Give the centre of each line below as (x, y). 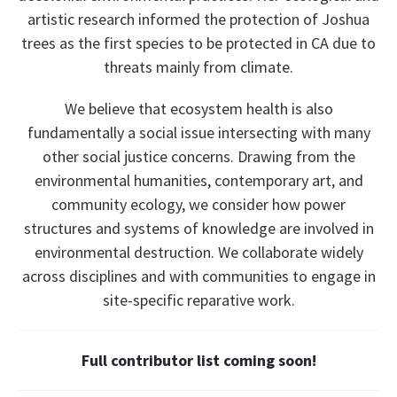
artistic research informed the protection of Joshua (198, 19)
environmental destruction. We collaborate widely (198, 253)
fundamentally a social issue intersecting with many (198, 133)
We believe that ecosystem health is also (198, 109)
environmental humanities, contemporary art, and (198, 181)
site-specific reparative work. (198, 300)
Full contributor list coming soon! (198, 361)
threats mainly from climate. (198, 67)
